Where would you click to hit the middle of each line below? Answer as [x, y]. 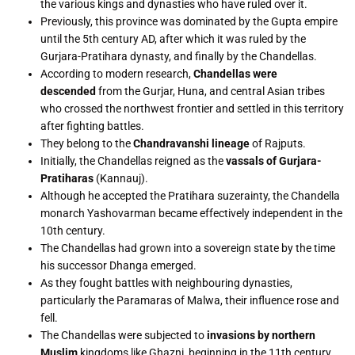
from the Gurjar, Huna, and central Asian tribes [212, 92]
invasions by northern [260, 336]
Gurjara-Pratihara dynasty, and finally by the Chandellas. [179, 57]
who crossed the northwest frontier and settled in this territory [193, 109]
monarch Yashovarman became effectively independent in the [192, 214]
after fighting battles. [93, 126]
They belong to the [87, 144]
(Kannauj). [121, 179]
